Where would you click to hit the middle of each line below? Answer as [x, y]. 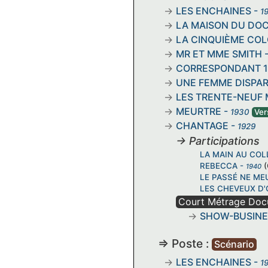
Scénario [234, 244]
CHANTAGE [202, 125]
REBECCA [219, 165]
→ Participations [218, 141]
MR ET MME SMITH [219, 54]
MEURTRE [199, 111]
